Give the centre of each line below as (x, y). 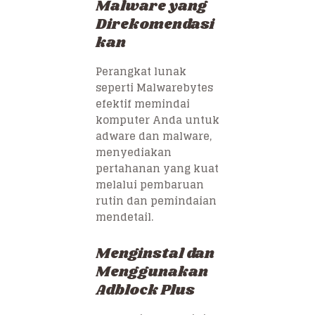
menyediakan (134, 153)
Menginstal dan (155, 254)
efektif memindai (143, 104)
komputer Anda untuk (157, 120)
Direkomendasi (155, 25)
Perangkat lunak (141, 72)
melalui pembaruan (150, 185)
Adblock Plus (145, 291)
